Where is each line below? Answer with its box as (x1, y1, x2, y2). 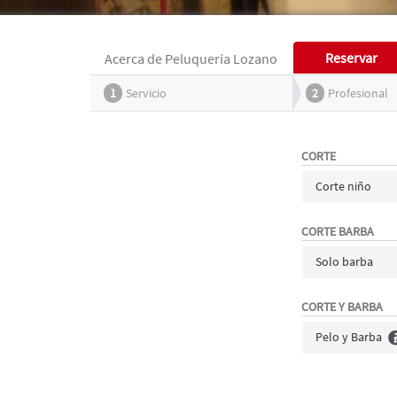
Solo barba (315, 253, 374, 269)
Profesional (328, 85, 388, 101)
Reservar (325, 49, 378, 66)
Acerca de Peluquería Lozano (105, 50, 277, 67)
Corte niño (315, 178, 372, 194)
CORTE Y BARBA (301, 299, 384, 315)
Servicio (126, 85, 167, 101)
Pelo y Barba (315, 329, 383, 345)
